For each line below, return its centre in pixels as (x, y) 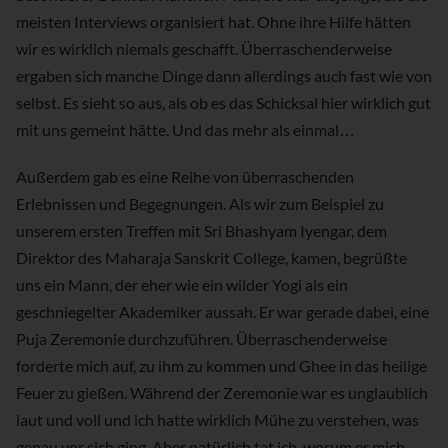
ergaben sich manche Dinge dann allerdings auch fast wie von (224, 76)
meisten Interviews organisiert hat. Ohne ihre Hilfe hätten (213, 22)
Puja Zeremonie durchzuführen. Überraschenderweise (201, 339)
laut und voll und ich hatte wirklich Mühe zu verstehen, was (217, 420)
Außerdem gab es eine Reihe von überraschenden (185, 177)
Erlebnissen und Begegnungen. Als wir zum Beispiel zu (200, 204)
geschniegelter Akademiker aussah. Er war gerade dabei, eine (222, 312)
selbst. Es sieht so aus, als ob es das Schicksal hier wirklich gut (223, 103)
